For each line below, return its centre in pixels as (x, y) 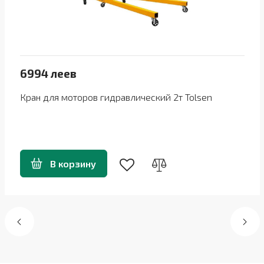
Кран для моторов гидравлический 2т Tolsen (116, 97)
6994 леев (48, 73)
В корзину (73, 164)
